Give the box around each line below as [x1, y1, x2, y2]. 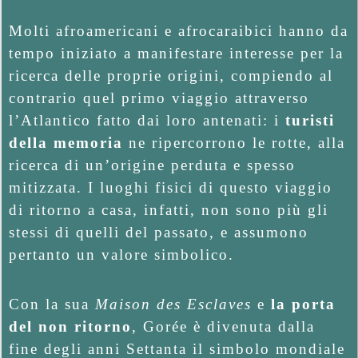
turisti [285, 112, 335, 129]
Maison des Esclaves [95, 295, 252, 312]
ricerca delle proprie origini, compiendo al [9, 67, 333, 85]
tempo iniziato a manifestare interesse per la [9, 45, 344, 62]
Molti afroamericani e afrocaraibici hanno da [9, 22, 348, 40]
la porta [271, 295, 336, 312]
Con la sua [9, 295, 95, 312]
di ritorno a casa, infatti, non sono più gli [9, 201, 328, 219]
